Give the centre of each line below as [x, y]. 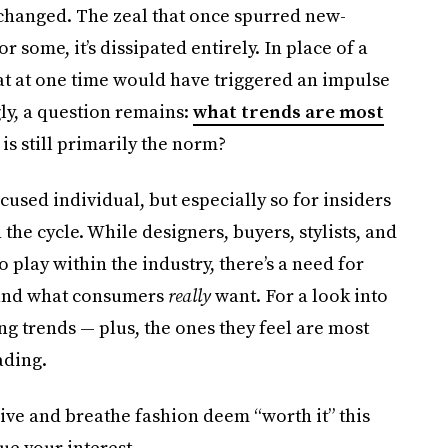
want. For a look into [301, 295]
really [191, 295]
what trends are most [288, 111]
